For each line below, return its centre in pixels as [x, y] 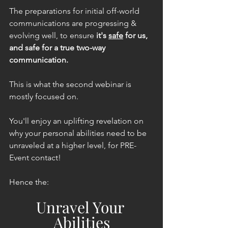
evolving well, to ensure [53, 35]
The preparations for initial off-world [75, 11]
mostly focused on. [44, 96]
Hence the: [29, 182]
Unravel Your [81, 207]
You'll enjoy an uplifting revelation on [77, 121]
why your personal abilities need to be [79, 133]
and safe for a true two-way [58, 47]
